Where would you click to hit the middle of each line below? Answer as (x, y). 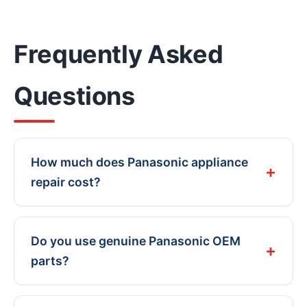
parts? (50, 260)
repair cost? (66, 182)
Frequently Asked (119, 54)
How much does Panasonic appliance (139, 162)
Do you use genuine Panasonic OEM (136, 241)
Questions (74, 96)
